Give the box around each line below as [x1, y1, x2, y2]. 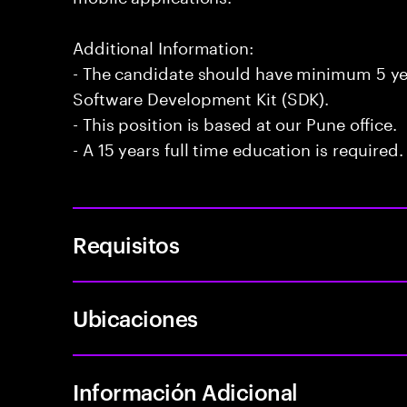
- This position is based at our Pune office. [73, 109, 398, 134]
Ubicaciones [73, 303, 198, 333]
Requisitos [73, 230, 180, 259]
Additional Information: [73, 33, 253, 58]
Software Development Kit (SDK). [73, 84, 330, 109]
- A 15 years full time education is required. [73, 134, 403, 160]
